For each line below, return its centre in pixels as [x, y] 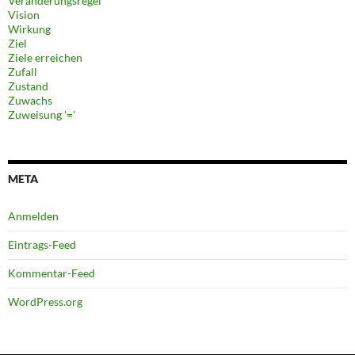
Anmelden [33, 216]
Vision [24, 14]
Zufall [23, 71]
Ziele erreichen [45, 57]
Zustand [28, 86]
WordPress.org [45, 301]
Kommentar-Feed [52, 273]
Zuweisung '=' [42, 114]
